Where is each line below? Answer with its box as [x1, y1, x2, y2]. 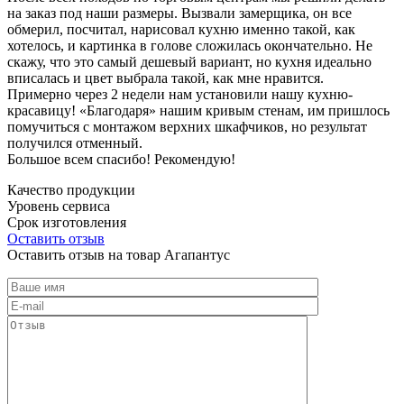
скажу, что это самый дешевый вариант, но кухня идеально [7, 53, 372, 69]
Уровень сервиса [7, 197, 110, 214]
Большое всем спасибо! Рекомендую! [7, 151, 235, 167]
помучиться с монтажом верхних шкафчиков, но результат [7, 118, 367, 134]
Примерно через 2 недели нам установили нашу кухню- [7, 86, 353, 102]
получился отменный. [7, 134, 142, 151]
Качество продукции [7, 181, 135, 197]
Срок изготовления [7, 214, 126, 230]
